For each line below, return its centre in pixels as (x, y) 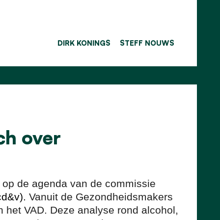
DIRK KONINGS (84, 42)
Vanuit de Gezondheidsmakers (101, 196)
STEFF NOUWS (147, 42)
